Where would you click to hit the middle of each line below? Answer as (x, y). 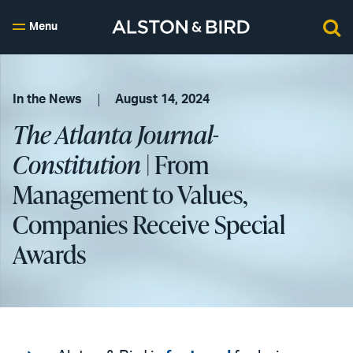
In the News (47, 99)
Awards (49, 254)
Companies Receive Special (149, 224)
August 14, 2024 (163, 99)
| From (175, 164)
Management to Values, (130, 194)
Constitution (77, 164)
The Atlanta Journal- (115, 134)
